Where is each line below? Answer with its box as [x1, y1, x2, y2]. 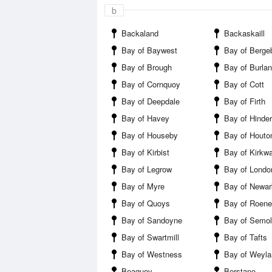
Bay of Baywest [121, 44, 177, 56]
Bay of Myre [121, 180, 165, 192]
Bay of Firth [224, 95, 265, 107]
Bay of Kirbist [121, 146, 169, 158]
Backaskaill [224, 27, 265, 39]
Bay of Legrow [121, 163, 172, 175]
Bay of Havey [121, 112, 169, 124]
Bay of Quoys [121, 197, 170, 209]
